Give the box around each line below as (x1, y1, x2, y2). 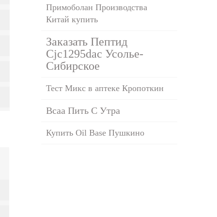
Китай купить (46, 14, 98, 24)
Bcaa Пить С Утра (46, 105, 121, 116)
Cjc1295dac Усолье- (46, 47, 144, 60)
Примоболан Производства (46, 2, 148, 12)
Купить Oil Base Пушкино (46, 127, 145, 138)
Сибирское (46, 59, 100, 72)
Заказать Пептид (46, 35, 128, 48)
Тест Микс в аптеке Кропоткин (46, 83, 164, 93)
